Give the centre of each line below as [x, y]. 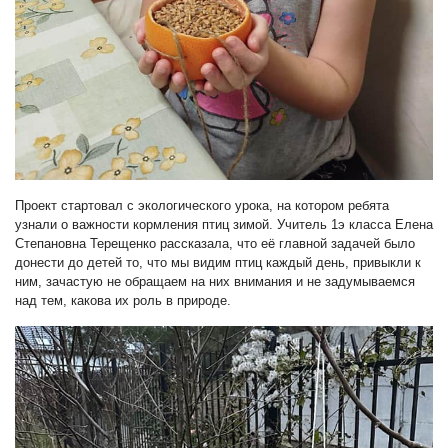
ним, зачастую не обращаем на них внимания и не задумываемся [215, 281]
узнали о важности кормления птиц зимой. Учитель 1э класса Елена [224, 224]
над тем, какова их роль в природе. [123, 300]
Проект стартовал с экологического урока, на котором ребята [202, 205]
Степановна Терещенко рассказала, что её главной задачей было [215, 243]
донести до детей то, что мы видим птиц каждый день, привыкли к [218, 262]
